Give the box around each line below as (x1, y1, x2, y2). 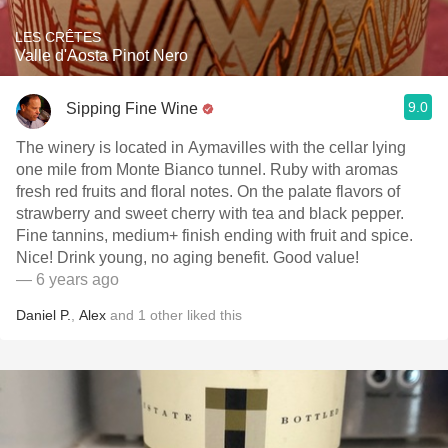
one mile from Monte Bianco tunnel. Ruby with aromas (16, 161, 398, 178)
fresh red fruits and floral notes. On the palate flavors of (16, 183, 400, 200)
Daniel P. (16, 307, 71, 323)
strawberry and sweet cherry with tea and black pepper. (16, 205, 404, 222)
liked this (183, 307, 242, 323)
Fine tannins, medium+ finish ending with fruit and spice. (16, 227, 413, 244)
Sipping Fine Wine (66, 99, 198, 117)
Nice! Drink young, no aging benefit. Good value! (16, 249, 359, 266)
